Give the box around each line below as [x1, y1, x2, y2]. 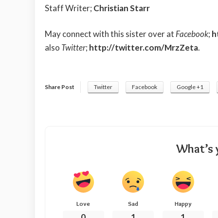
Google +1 [177, 83, 203, 91]
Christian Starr [93, 2, 150, 13]
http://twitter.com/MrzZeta [89, 42, 198, 53]
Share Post [45, 83, 74, 91]
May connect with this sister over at [45, 29, 176, 39]
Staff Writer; [45, 2, 93, 13]
